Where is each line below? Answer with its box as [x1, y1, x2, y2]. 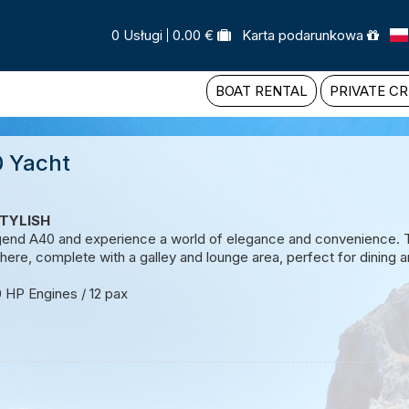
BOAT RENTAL [215, 81, 308, 100]
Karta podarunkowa [242, 26, 363, 45]
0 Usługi [111, 26, 163, 45]
